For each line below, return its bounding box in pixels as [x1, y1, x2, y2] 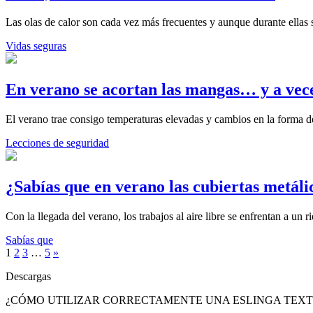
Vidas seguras [6, 40, 66, 52]
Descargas [6, 270, 51, 282]
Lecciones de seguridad [6, 136, 109, 149]
